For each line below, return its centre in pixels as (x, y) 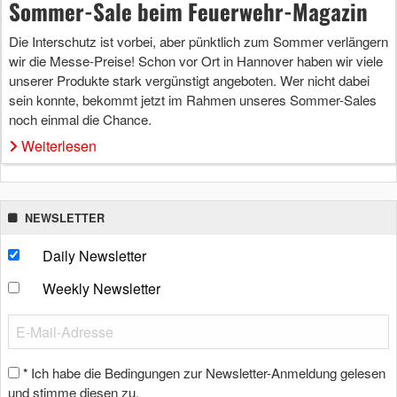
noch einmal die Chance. (80, 119)
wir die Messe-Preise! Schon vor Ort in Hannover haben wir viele (196, 60)
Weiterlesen (59, 145)
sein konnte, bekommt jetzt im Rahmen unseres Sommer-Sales (193, 99)
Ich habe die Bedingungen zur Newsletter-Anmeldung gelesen (208, 372)
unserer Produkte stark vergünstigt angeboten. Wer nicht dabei (189, 80)
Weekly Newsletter (101, 288)
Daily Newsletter (94, 255)
